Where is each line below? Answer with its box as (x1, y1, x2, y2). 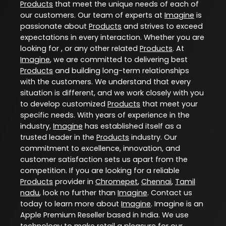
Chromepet (95, 177, 138, 187)
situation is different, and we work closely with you (20, 88, 204, 98)
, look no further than (39, 188, 118, 198)
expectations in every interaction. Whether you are (20, 32, 204, 43)
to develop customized (20, 99, 107, 109)
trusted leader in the (20, 132, 96, 143)
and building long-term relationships (53, 66, 189, 76)
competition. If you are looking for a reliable (20, 165, 180, 176)
